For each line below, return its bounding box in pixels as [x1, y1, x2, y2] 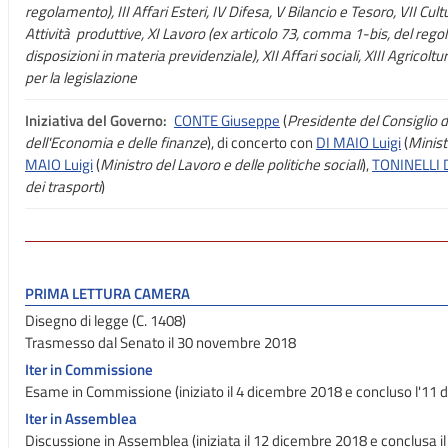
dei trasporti [25, 175, 101, 198]
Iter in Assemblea [25, 407, 137, 430]
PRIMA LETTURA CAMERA [25, 282, 190, 305]
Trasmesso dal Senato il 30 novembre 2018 [25, 331, 296, 354]
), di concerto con [207, 131, 316, 154]
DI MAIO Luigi [316, 131, 401, 154]
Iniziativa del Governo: [25, 109, 170, 132]
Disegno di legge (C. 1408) [25, 309, 186, 332]
